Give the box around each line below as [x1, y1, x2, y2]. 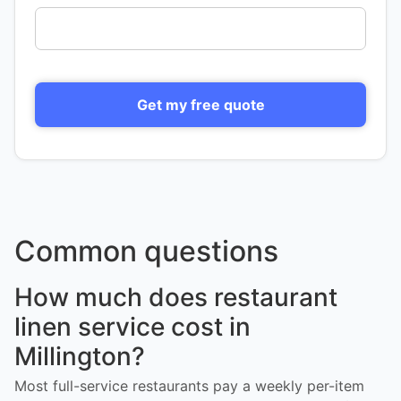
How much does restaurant [14, 281, 337, 312]
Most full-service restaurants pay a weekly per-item [14, 376, 364, 395]
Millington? [14, 340, 145, 371]
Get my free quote [136, 95, 265, 114]
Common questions [14, 233, 278, 269]
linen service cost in [14, 311, 251, 342]
